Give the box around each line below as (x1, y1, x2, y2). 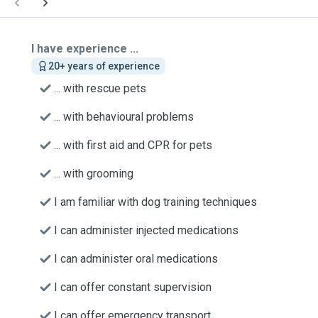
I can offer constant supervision (54, 280, 212, 294)
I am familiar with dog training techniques (54, 195, 257, 209)
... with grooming (54, 167, 133, 180)
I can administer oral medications (54, 252, 218, 265)
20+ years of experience (48, 60, 160, 72)
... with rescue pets (54, 82, 146, 95)
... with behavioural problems (54, 110, 194, 124)
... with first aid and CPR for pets (54, 138, 212, 152)
